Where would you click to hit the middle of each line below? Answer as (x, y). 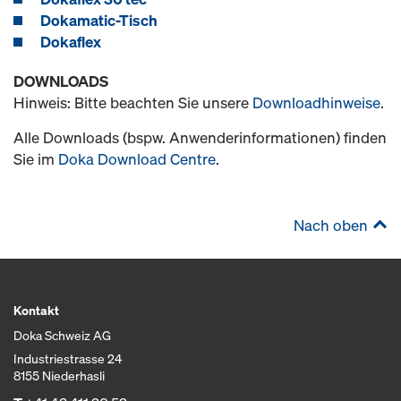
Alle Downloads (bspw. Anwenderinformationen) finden (200, 137)
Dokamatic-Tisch (99, 20)
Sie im (36, 159)
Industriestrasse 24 (68, 358)
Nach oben (331, 225)
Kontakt (36, 310)
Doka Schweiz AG (62, 335)
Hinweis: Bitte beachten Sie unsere (133, 102)
